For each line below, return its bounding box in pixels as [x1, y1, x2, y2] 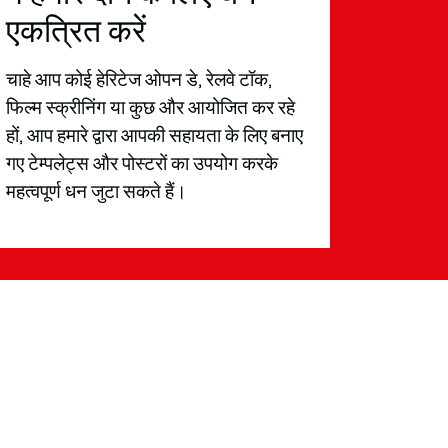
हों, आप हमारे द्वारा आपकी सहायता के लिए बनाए [6, 124, 303, 148]
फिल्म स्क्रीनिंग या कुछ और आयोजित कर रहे [6, 96, 295, 120]
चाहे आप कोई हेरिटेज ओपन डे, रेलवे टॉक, [6, 68, 272, 92]
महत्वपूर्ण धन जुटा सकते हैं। [6, 180, 187, 204]
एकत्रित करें [6, 12, 146, 51]
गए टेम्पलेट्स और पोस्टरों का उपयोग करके [6, 152, 278, 176]
